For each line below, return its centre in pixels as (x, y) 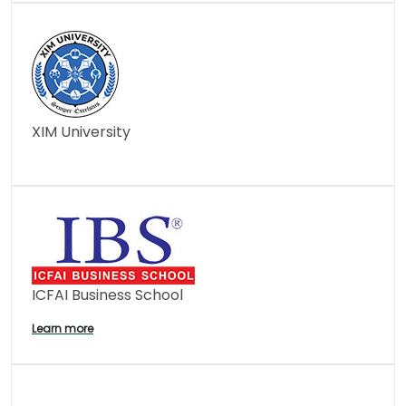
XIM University (81, 132)
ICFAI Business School (107, 295)
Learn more (63, 329)
